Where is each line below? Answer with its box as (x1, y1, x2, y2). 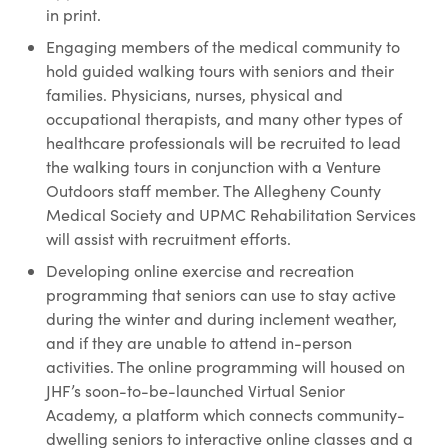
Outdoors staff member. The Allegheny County (46, 179, 381, 201)
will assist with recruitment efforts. (46, 227, 291, 249)
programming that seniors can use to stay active (46, 283, 396, 305)
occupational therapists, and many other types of (46, 107, 402, 129)
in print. (46, 3, 101, 25)
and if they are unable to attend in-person (46, 331, 352, 353)
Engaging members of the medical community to (46, 35, 400, 57)
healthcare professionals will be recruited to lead (46, 131, 401, 153)
